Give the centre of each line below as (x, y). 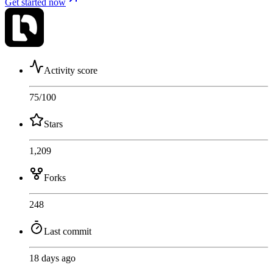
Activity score (71, 70)
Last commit (68, 231)
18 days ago (52, 258)
